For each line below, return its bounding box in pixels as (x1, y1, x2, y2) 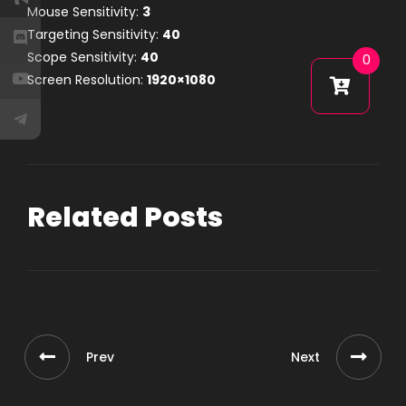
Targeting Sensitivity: (27, 25, 162, 43)
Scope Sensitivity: (27, 48, 140, 66)
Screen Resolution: (27, 71, 147, 89)
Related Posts (27, 198, 223, 237)
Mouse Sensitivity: (27, 3, 142, 21)
